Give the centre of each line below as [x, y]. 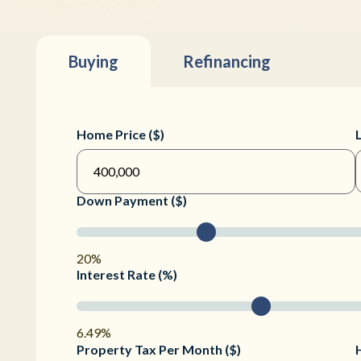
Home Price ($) [120, 135]
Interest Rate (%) [127, 275]
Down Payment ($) [132, 201]
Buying [93, 62]
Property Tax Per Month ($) [159, 350]
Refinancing [227, 62]
